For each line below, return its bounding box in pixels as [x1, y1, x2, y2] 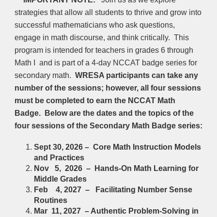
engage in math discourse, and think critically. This [15, 33, 189, 42]
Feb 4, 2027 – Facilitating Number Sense [34, 186, 192, 194]
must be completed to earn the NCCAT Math [15, 96, 175, 105]
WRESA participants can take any [75, 71, 198, 79]
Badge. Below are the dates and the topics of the [15, 109, 194, 117]
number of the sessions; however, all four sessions [15, 84, 201, 92]
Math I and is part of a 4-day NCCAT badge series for [15, 59, 197, 67]
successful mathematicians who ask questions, [15, 21, 175, 29]
